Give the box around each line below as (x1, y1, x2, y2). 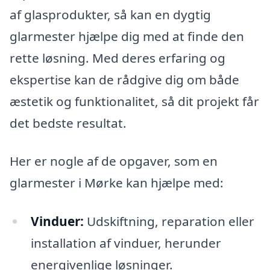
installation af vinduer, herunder (30, 234, 221, 252)
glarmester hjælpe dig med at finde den (10, 27, 244, 45)
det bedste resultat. (10, 114, 127, 131)
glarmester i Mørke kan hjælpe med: (10, 174, 224, 192)
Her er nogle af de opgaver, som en (10, 152, 218, 170)
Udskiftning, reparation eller (83, 213, 254, 230)
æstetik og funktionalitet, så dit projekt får (10, 92, 259, 110)
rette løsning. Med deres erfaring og (10, 49, 225, 66)
